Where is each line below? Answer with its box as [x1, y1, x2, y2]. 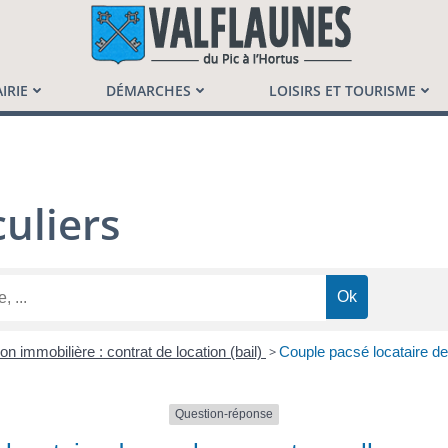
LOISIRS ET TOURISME [269, 81, 416, 100]
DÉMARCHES [106, 81, 191, 100]
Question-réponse [175, 407, 273, 422]
